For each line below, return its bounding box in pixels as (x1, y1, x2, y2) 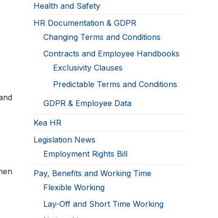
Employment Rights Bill (43, 149, 128, 159)
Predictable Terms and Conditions (53, 79, 178, 90)
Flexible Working (43, 182, 105, 193)
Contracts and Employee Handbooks (43, 49, 180, 59)
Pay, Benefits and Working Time (34, 168, 152, 179)
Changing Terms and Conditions (43, 32, 161, 42)
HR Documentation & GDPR (34, 18, 137, 28)
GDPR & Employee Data (43, 98, 132, 109)
